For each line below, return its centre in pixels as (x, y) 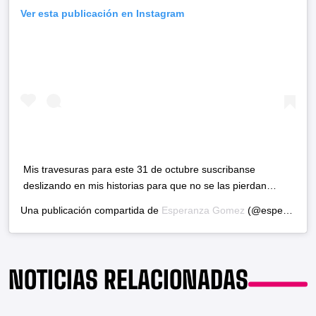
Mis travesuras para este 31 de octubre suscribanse (139, 170)
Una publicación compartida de (91, 211)
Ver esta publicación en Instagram (102, 14)
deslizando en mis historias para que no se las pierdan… (150, 186)
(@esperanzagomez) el (264, 211)
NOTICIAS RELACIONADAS (128, 280)
